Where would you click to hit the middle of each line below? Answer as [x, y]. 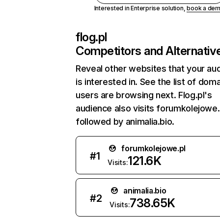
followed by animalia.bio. [125, 122]
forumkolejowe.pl [154, 148]
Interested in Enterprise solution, [140, 8]
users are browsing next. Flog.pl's [144, 95]
